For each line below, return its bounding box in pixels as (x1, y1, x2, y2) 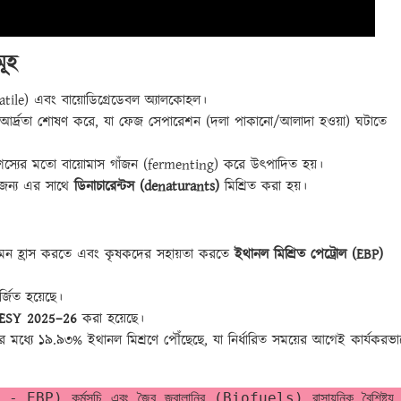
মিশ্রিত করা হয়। (219, 175, 307, 197)
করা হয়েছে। (77, 308, 144, 329)
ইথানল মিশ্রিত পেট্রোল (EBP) (235, 243, 383, 265)
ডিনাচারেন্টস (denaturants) (74, 175, 219, 197)
